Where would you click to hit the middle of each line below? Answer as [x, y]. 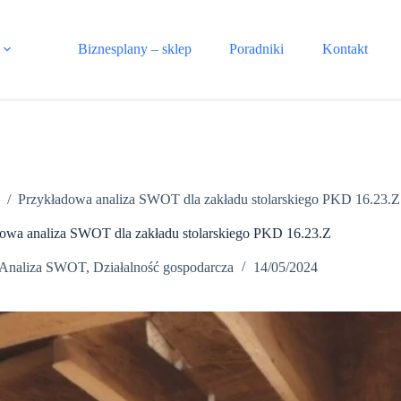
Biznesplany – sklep [134, 49]
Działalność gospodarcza [164, 268]
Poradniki [257, 49]
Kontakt [345, 49]
